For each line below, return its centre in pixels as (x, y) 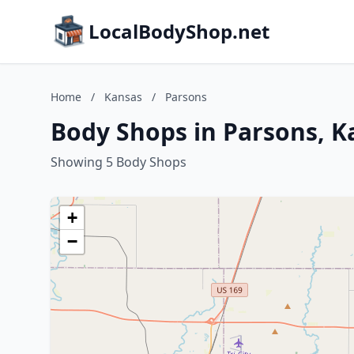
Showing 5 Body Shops (119, 162)
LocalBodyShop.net (179, 31)
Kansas (123, 97)
